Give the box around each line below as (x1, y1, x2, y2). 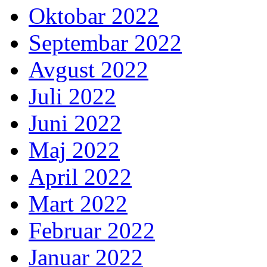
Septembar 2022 (29, 30, 182, 56)
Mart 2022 (29, 191, 128, 217)
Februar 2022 (29, 218, 155, 244)
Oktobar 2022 (29, 3, 159, 29)
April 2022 (29, 164, 132, 190)
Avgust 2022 (29, 57, 148, 83)
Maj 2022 (29, 137, 120, 163)
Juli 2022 (29, 83, 116, 110)
